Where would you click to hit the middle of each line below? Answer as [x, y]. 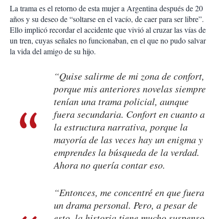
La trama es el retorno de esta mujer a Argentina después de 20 [106, 8]
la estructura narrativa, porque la [121, 127]
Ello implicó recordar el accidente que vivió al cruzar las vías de [108, 30]
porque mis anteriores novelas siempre [130, 89]
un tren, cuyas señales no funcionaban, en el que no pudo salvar [108, 41]
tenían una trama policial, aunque [121, 101]
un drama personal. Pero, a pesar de [126, 205]
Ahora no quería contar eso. [109, 165]
